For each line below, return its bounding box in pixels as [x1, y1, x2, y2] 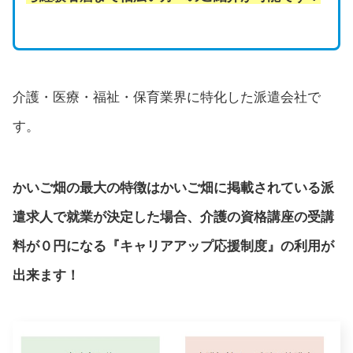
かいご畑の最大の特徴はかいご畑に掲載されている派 [13, 180, 334, 195]
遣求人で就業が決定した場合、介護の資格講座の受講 [13, 209, 334, 225]
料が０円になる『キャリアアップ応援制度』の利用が [13, 238, 334, 254]
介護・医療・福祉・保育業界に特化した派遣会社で [13, 89, 321, 105]
